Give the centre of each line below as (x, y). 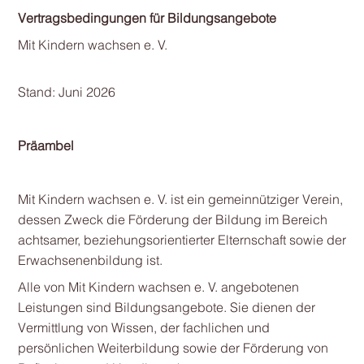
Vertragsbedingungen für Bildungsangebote (147, 18)
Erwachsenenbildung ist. (90, 260)
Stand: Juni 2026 (66, 92)
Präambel (45, 145)
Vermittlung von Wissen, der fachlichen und (143, 327)
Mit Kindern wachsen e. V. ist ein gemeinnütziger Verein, (180, 199)
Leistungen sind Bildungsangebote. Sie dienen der (166, 307)
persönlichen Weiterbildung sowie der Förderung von (173, 348)
